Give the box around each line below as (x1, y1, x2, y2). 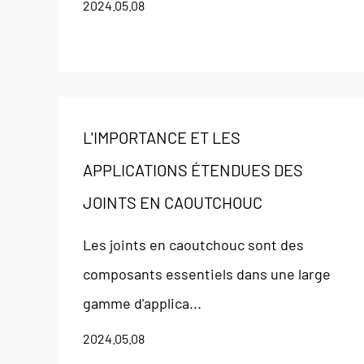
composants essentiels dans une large (83, 265, 331, 283)
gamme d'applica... (83, 294, 201, 312)
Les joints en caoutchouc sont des (83, 236, 304, 253)
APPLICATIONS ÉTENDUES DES (83, 160, 303, 180)
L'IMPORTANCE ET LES (83, 128, 240, 147)
